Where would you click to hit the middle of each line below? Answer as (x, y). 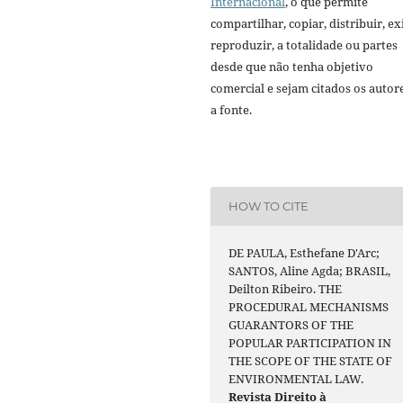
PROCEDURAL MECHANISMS (309, 306)
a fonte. (231, 109)
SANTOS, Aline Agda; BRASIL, (310, 270)
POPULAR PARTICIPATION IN (310, 342)
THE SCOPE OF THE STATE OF (311, 360)
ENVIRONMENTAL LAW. (296, 378)
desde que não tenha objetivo (292, 66)
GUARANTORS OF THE (291, 324)
